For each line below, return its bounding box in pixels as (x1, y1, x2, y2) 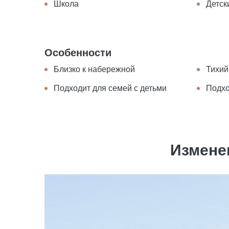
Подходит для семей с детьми (54, 83, 167, 93)
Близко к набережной (54, 64, 135, 74)
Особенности (44, 47, 111, 58)
